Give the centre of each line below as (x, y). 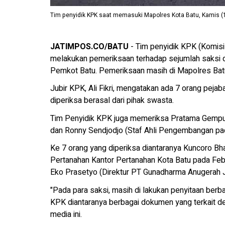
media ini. (66, 214)
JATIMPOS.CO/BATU (89, 46)
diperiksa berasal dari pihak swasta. (112, 101)
